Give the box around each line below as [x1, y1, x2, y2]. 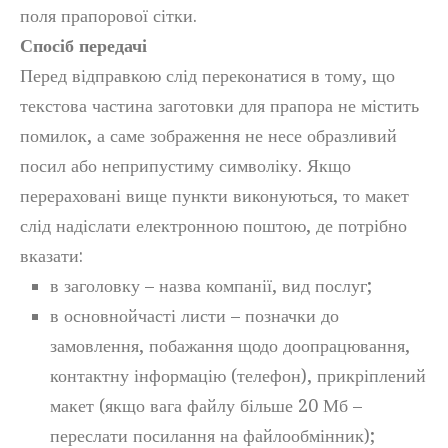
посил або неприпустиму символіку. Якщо [20, 155, 351, 176]
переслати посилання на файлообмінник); [50, 425, 375, 446]
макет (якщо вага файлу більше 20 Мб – [50, 395, 362, 416]
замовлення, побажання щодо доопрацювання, [50, 335, 410, 356]
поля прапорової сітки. [20, 5, 197, 26]
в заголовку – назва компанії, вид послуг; [50, 275, 372, 296]
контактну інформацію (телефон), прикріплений [50, 365, 426, 386]
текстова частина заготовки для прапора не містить [20, 95, 419, 116]
